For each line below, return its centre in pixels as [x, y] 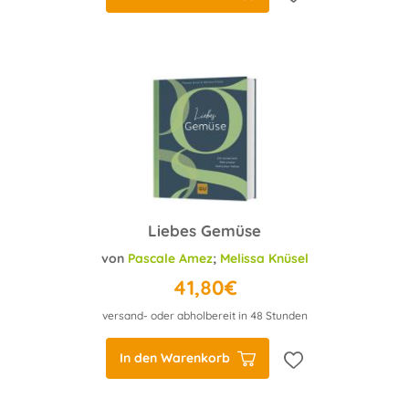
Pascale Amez [170, 258]
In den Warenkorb [175, 358]
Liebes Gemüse [204, 231]
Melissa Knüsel [264, 258]
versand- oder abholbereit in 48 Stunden [204, 315]
